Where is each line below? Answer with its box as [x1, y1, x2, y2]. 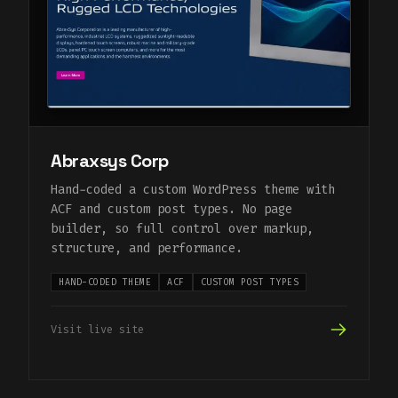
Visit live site [51, 322, 144, 338]
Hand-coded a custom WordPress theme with [51, 181, 335, 199]
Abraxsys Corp [51, 149, 169, 173]
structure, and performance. [51, 240, 243, 258]
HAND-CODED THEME [59, 276, 151, 289]
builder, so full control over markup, [51, 220, 314, 238]
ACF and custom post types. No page [51, 201, 292, 219]
